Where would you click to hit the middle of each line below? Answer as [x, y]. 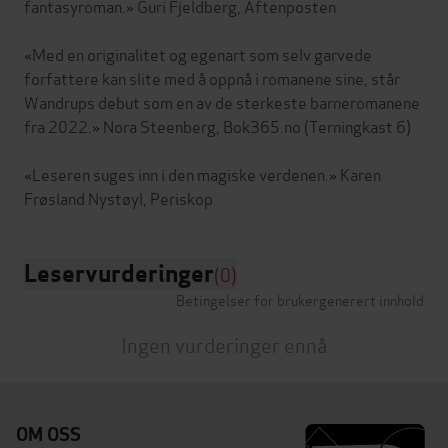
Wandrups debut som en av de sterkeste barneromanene [222, 102]
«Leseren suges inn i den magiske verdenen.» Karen [202, 174]
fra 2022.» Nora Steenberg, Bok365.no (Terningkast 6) [217, 126]
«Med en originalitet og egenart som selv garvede [198, 54]
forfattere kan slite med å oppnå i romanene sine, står [212, 78]
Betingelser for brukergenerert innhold [300, 300]
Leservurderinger [119, 274]
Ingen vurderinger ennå [224, 344]
